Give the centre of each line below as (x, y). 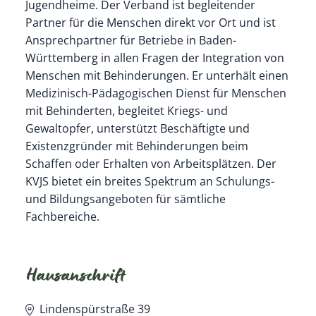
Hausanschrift (75, 278)
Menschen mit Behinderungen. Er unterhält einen (157, 75)
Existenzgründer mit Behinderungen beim (136, 146)
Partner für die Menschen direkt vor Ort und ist (150, 22)
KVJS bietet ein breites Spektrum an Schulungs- (150, 181)
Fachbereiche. (62, 216)
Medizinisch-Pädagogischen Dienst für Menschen (156, 93)
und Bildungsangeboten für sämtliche (125, 199)
